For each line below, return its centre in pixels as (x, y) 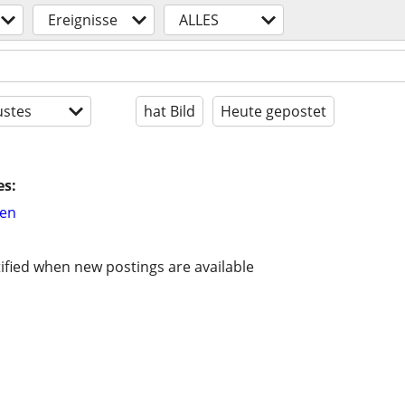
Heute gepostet (273, 111)
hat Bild (170, 111)
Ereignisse (83, 20)
